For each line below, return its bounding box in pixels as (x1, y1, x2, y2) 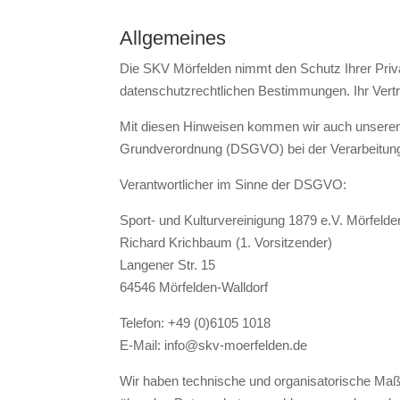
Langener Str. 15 (120, 256, 216, 272)
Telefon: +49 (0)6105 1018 (120, 314, 271, 330)
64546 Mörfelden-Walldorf (120, 279, 269, 295)
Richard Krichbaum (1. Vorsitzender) (120, 234, 333, 250)
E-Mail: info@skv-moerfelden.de (120, 337, 308, 353)
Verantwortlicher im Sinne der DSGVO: (120, 176, 347, 192)
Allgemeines (120, 26, 227, 49)
